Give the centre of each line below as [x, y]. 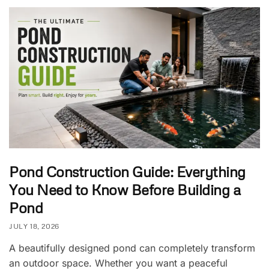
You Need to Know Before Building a [125, 190]
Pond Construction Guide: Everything [127, 172]
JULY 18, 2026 [34, 226]
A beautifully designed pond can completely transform [132, 248]
